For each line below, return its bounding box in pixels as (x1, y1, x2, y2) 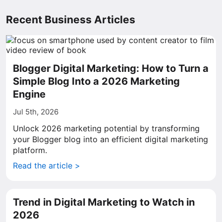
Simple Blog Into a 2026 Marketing (13, 75, 180, 87)
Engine (13, 88, 46, 100)
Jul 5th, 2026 (13, 107, 58, 116)
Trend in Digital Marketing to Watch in (13, 196, 195, 208)
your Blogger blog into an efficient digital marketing (13, 134, 208, 144)
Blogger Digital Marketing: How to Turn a (13, 62, 209, 74)
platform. (13, 145, 47, 155)
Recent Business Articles (6, 13, 135, 26)
